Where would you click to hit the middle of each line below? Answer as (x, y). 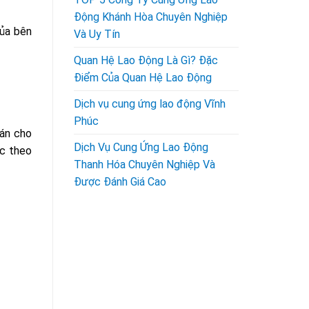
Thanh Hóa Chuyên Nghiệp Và (144, 164)
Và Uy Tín (97, 34)
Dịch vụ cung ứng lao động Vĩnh (150, 103)
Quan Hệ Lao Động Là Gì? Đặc (146, 60)
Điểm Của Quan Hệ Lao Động (143, 77)
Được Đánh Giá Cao (120, 181)
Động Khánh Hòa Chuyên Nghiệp (151, 17)
